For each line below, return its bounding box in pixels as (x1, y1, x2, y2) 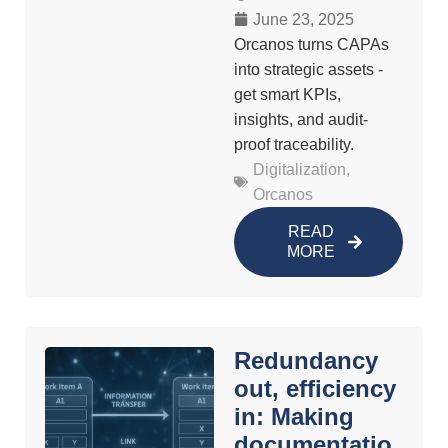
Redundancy (234, 346, 378, 374)
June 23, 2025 (253, 10, 354, 28)
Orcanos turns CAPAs (234, 35, 389, 53)
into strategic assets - (234, 60, 383, 78)
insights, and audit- (234, 110, 368, 128)
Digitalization (253, 160, 346, 178)
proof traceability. (234, 135, 354, 153)
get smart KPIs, (234, 85, 341, 103)
